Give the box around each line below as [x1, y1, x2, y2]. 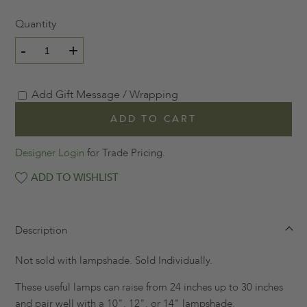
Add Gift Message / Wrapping [32, 87, 178, 103]
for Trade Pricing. [84, 146, 165, 160]
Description [15, 223, 67, 238]
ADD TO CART [110, 112, 197, 126]
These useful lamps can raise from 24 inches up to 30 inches [15, 280, 283, 295]
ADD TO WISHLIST [31, 171, 119, 185]
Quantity [15, 16, 56, 32]
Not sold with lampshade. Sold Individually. [15, 254, 212, 268]
